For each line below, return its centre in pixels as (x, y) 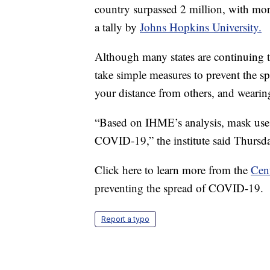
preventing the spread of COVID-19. (179, 188)
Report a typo (125, 219)
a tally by (117, 27)
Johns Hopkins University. (201, 27)
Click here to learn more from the (173, 170)
